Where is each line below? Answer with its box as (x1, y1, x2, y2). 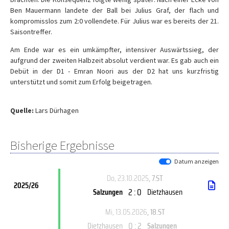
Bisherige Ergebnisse (10, 137, 114, 153)
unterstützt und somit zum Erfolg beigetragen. (10, 77, 152, 86)
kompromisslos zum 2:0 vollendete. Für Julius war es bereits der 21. (10, 16, 219, 26)
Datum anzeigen (174, 157, 219, 165)
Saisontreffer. (10, 27, 52, 36)
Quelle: (10, 106, 34, 115)
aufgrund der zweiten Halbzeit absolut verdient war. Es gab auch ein (10, 56, 219, 65)
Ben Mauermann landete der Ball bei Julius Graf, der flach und (10, 6, 219, 15)
